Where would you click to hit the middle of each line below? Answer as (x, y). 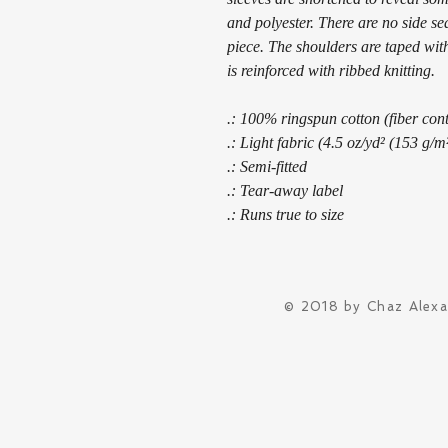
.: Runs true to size (285, 214)
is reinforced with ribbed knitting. (331, 70)
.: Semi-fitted (267, 166)
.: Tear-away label (285, 190)
